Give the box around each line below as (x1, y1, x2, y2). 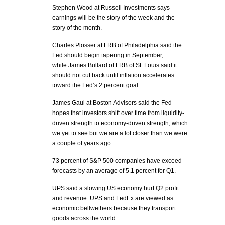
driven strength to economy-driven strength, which (52, 120, 188, 127)
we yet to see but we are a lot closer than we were (52, 130, 187, 137)
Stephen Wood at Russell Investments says (52, 4, 170, 11)
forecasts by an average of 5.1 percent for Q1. (52, 167, 176, 174)
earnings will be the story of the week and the (52, 14, 175, 21)
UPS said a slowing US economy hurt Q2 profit (52, 185, 179, 192)
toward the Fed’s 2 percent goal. (52, 82, 140, 89)
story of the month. (52, 24, 102, 31)
